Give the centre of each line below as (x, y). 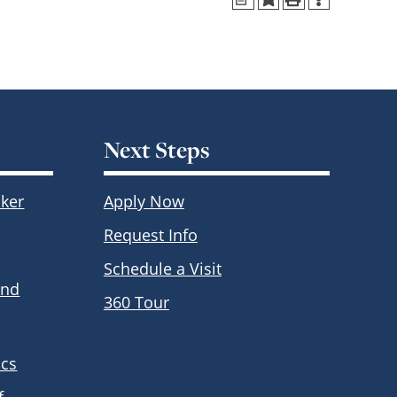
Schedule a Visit (162, 269)
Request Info (150, 235)
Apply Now (144, 202)
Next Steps (156, 149)
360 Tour (136, 303)
